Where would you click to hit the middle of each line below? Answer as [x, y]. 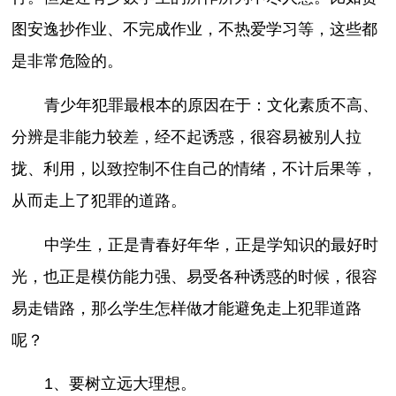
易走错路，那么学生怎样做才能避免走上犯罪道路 [187, 308]
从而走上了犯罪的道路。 [99, 200]
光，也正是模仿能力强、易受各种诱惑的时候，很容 [195, 276]
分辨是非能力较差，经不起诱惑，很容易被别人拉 [187, 137]
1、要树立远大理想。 [120, 384]
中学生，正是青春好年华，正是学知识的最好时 [211, 244]
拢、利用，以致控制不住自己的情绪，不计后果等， [195, 168]
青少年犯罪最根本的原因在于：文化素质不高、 [211, 105]
